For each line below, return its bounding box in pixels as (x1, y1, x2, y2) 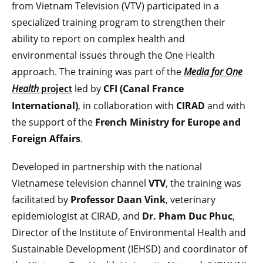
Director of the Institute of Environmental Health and (12, 225, 246, 239)
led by (72, 82, 103, 95)
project (39, 83, 72, 95)
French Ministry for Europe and (95, 115, 241, 129)
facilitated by (12, 193, 70, 206)
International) (12, 99, 78, 112)
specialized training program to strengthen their (12, 15, 225, 29)
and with (205, 99, 245, 112)
